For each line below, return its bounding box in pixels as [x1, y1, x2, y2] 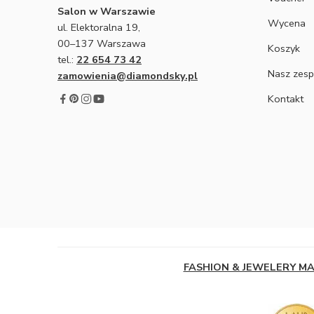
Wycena [268, 15, 306, 30]
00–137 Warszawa [57, 36, 146, 50]
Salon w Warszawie [57, 4, 156, 18]
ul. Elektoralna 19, [57, 20, 140, 34]
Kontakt [268, 91, 303, 106]
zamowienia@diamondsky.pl [57, 68, 198, 83]
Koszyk [268, 41, 300, 55]
